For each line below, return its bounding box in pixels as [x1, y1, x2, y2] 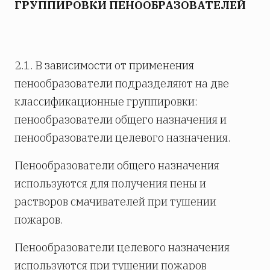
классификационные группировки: [14, 94, 198, 108]
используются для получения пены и [14, 176, 206, 190]
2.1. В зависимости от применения [14, 58, 194, 72]
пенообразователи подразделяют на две [14, 76, 229, 90]
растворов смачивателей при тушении [14, 194, 216, 209]
